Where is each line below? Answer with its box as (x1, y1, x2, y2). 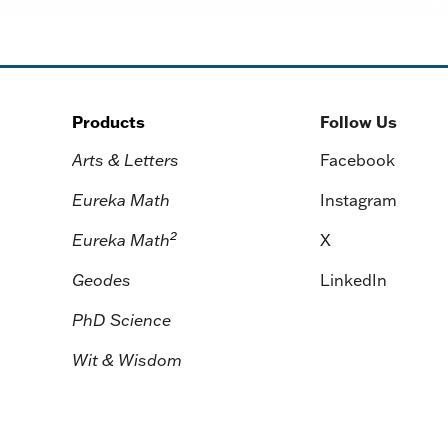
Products (71, 112, 145, 132)
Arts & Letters (71, 150, 179, 170)
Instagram (320, 190, 397, 210)
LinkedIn (320, 270, 387, 290)
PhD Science (71, 310, 171, 330)
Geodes (71, 270, 131, 290)
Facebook (320, 150, 395, 170)
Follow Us (320, 112, 397, 132)
